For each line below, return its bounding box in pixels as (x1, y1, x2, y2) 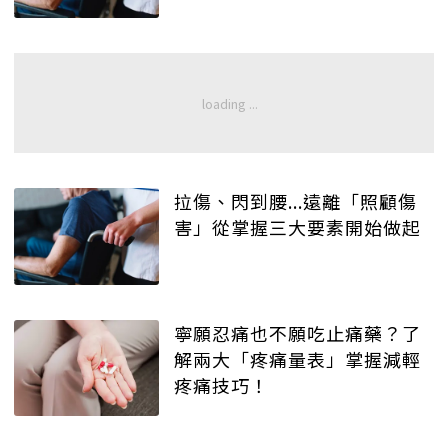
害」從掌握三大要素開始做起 (174, 214, 421, 240)
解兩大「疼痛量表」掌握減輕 (174, 345, 421, 372)
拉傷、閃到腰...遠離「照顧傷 (174, 188, 417, 214)
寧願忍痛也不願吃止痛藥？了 (174, 319, 421, 346)
